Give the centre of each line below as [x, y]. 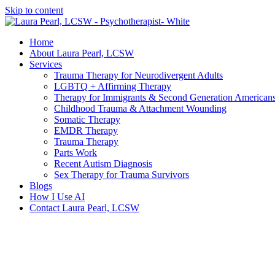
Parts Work [76, 153]
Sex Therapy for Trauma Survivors [122, 175]
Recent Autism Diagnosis [103, 164]
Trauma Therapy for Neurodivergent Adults [138, 75]
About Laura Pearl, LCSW [82, 53]
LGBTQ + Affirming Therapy [113, 86]
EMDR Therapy [86, 130]
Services [46, 64]
